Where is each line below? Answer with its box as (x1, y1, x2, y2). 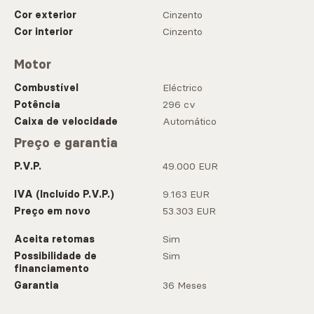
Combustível (14, 81, 78, 95)
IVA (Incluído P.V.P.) (14, 188, 114, 201)
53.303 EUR (163, 205, 216, 218)
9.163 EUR (163, 188, 210, 201)
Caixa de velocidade (14, 115, 118, 128)
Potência (14, 98, 60, 111)
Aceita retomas (14, 233, 95, 246)
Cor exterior (14, 8, 76, 22)
